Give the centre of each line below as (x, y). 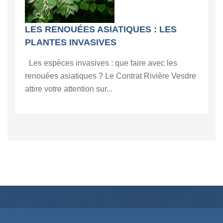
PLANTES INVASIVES (71, 42)
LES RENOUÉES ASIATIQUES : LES (101, 29)
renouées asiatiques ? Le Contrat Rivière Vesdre (111, 76)
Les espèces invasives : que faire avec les (101, 63)
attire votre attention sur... (69, 89)
